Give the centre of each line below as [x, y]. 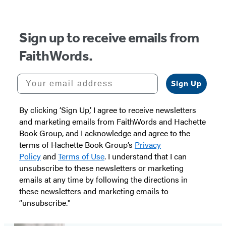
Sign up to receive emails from [109, 38]
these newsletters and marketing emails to [94, 191]
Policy [30, 156]
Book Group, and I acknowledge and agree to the [105, 133]
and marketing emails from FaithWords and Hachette [112, 122]
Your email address [63, 78]
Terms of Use [81, 156]
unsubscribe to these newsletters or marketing [101, 168]
